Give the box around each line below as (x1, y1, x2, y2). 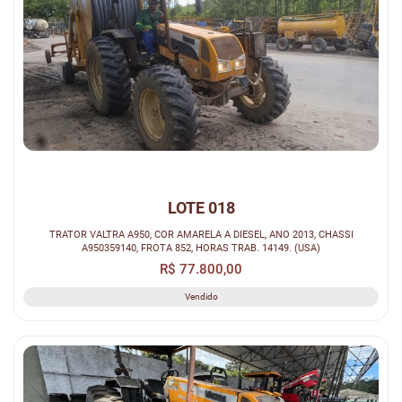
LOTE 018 (167, 197, 235, 217)
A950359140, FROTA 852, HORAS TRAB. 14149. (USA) (82, 240, 320, 254)
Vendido (184, 291, 218, 301)
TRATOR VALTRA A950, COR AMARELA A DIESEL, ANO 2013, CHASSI (48, 227, 354, 240)
